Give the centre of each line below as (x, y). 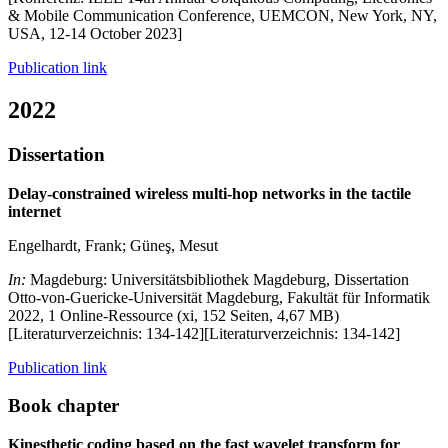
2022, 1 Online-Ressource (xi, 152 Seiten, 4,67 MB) (173, 315)
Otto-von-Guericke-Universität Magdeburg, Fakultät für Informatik (219, 297)
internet (34, 211)
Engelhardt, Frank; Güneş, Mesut (113, 245)
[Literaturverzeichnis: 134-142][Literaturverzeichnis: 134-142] (204, 333)
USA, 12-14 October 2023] (95, 34)
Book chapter (63, 406)
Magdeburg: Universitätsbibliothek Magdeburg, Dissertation (219, 279)
